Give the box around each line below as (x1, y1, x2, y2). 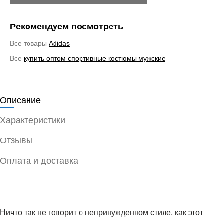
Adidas (49, 39, 70, 47)
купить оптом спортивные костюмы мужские (24, 54, 165, 62)
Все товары (10, 39, 49, 47)
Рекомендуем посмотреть (10, 21, 123, 31)
